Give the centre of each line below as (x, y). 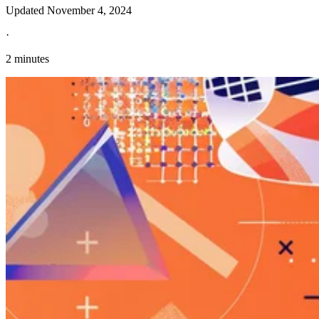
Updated (26, 11)
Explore (23, 148)
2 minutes (27, 59)
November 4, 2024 (89, 11)
